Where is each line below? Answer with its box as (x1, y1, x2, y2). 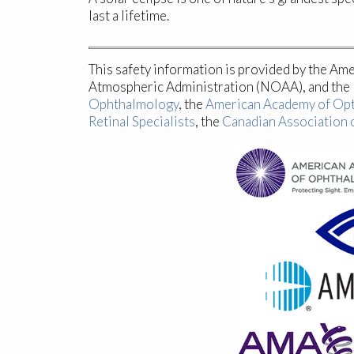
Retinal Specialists (88, 113, 195, 130)
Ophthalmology (88, 96, 179, 113)
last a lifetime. (88, 7, 169, 24)
